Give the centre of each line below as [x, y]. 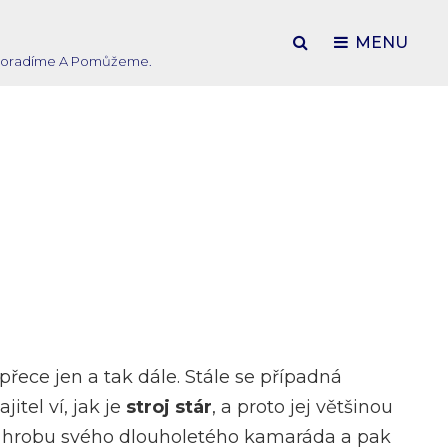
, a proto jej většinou [302, 406]
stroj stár [169, 406]
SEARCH [349, 41]
